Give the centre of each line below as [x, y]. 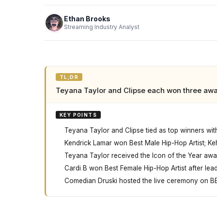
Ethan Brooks [87, 19]
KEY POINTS [78, 115]
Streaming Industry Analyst [102, 27]
